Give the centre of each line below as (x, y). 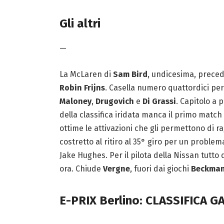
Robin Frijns (82, 88)
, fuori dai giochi (160, 169)
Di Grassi (159, 101)
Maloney (75, 101)
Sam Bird (130, 74)
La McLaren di (86, 74)
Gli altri (80, 24)
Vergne (116, 169)
